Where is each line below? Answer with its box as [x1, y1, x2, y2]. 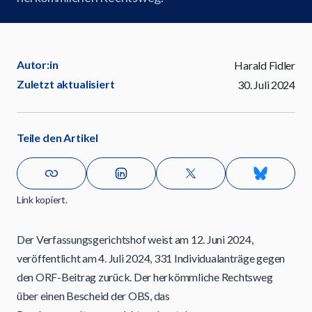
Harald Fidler [234, 58, 295, 72]
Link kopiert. [17, 194, 68, 205]
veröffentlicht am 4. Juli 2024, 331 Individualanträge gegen [17, 251, 286, 265]
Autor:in [17, 58, 58, 71]
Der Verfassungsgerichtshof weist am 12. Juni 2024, [17, 233, 253, 246]
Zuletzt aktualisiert [17, 77, 115, 91]
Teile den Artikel [17, 131, 99, 144]
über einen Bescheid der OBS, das [17, 289, 170, 302]
